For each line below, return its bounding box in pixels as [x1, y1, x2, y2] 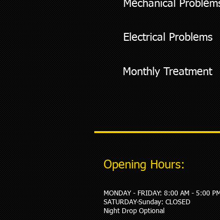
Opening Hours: [104, 159, 185, 171]
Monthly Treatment [123, 67, 212, 78]
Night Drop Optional [104, 208, 165, 215]
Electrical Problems [123, 32, 213, 43]
